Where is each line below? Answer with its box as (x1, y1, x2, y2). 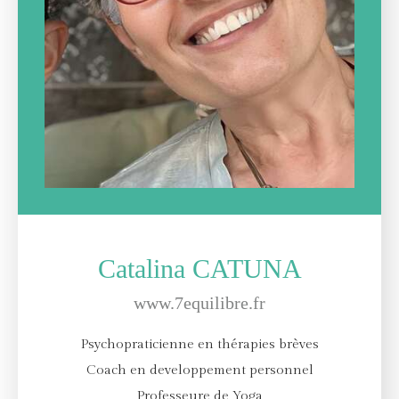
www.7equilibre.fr (134, 293, 265, 313)
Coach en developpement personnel (85, 362, 313, 379)
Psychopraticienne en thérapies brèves (80, 337, 319, 353)
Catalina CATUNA (97, 254, 302, 284)
